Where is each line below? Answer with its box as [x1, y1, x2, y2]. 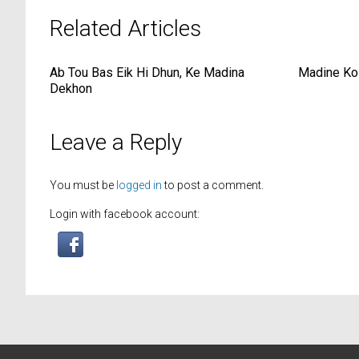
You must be [50, 179, 116, 192]
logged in [116, 179, 162, 192]
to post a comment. [162, 179, 264, 192]
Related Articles [50, 15, 201, 42]
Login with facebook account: [50, 208, 200, 221]
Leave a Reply [50, 129, 182, 156]
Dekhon [50, 81, 92, 97]
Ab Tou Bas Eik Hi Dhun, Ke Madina [50, 65, 244, 81]
